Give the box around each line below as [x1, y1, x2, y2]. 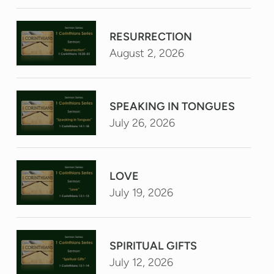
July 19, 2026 [109, 185, 173, 199]
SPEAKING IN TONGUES [109, 99, 235, 113]
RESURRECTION [109, 29, 192, 43]
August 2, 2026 [109, 46, 184, 60]
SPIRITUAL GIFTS [109, 239, 197, 253]
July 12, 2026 [109, 256, 173, 270]
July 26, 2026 [109, 116, 175, 130]
